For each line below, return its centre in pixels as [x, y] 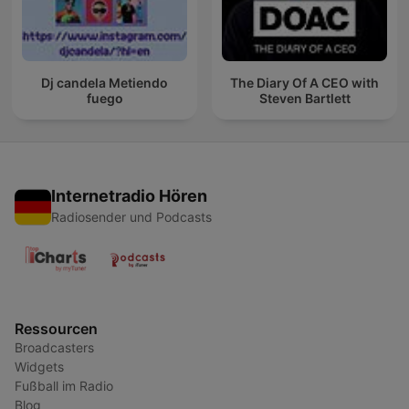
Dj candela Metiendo [105, 82]
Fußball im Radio [64, 386]
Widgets [39, 367]
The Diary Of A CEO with [304, 82]
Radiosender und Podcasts [131, 217]
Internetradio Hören [129, 196]
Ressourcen [56, 329]
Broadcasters [54, 348]
